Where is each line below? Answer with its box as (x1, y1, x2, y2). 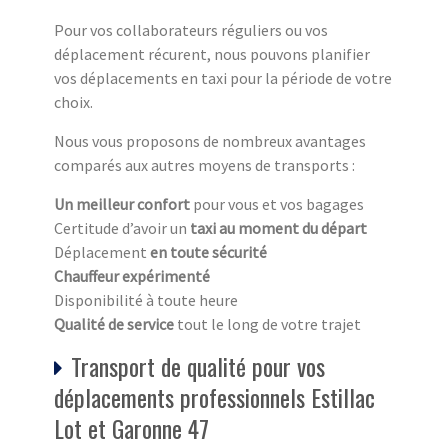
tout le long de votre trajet (177, 314, 361, 335)
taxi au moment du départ (190, 218, 367, 239)
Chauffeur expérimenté (54, 266, 210, 287)
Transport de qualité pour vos (71, 348, 325, 385)
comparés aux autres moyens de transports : (54, 155, 355, 176)
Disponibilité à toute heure (54, 290, 238, 311)
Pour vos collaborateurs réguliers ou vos (54, 20, 328, 41)
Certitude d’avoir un (54, 218, 190, 239)
